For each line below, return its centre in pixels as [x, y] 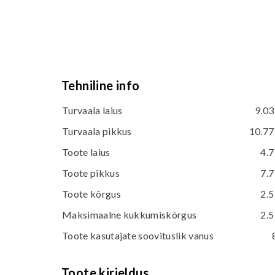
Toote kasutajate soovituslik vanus [138, 235]
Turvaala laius [92, 110]
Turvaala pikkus [97, 131]
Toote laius [86, 152]
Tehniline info [101, 85]
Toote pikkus [91, 173]
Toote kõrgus [91, 194]
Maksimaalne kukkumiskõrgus [130, 215]
